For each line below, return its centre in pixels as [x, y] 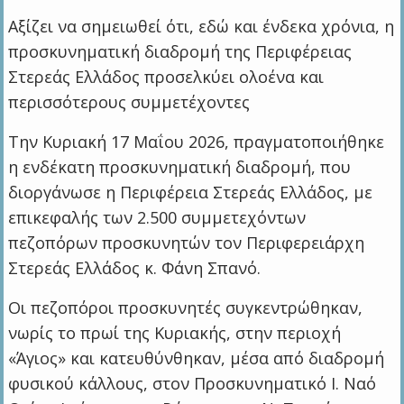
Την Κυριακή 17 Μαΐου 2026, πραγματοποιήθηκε [197, 141]
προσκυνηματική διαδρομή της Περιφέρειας [180, 51]
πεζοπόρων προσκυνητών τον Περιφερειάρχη [187, 242]
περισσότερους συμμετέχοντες [129, 101]
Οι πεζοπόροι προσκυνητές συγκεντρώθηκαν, [186, 307]
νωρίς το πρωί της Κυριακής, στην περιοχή [175, 332]
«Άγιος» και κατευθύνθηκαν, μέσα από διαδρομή [197, 358]
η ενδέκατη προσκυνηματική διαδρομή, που [180, 166]
